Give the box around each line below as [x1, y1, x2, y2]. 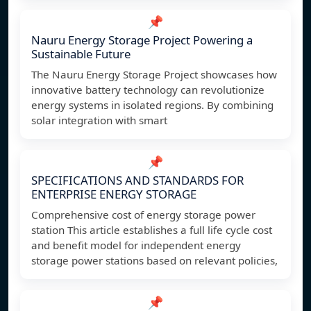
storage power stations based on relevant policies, [31, 253, 278, 268]
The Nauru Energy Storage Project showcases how [31, 67, 277, 82]
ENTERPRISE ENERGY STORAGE [31, 186, 196, 203]
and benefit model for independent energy [31, 238, 241, 253]
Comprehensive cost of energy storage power [31, 208, 255, 222]
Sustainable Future [31, 46, 131, 62]
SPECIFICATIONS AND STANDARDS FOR [31, 172, 244, 189]
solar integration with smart [31, 113, 167, 128]
